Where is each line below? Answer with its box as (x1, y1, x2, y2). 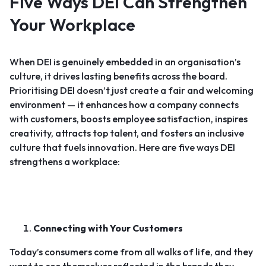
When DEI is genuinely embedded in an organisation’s (9, 56, 240, 68)
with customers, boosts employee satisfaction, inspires (9, 113, 248, 125)
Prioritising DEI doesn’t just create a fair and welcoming (9, 84, 254, 96)
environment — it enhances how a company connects (9, 99, 239, 110)
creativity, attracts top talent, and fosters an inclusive (9, 127, 244, 139)
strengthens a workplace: (9, 156, 120, 167)
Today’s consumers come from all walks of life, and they (9, 246, 253, 258)
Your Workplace (9, 14, 135, 35)
